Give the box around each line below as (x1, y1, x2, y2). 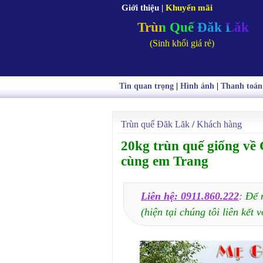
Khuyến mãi (166, 3, 213, 12)
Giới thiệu (122, 3, 159, 12)
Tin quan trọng (119, 82, 174, 90)
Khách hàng (197, 119, 242, 129)
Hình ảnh (180, 82, 214, 90)
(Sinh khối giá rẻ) (150, 38, 214, 48)
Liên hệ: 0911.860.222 (141, 190, 239, 202)
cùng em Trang (121, 154, 208, 168)
